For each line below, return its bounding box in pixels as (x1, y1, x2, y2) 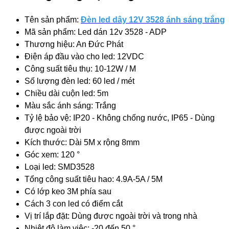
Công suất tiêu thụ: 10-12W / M (25, 64, 136, 73)
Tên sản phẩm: (25, 15, 81, 24)
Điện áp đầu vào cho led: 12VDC (25, 52, 144, 61)
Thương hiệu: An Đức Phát (25, 39, 123, 49)
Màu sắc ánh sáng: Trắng (25, 101, 116, 110)
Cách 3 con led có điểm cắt (25, 199, 123, 208)
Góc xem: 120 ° (25, 150, 80, 159)
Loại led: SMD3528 (25, 162, 95, 171)
